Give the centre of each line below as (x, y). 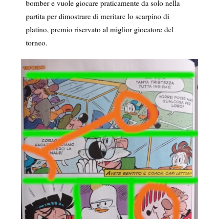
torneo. (36, 43)
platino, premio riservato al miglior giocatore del (99, 30)
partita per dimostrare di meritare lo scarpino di (97, 16)
